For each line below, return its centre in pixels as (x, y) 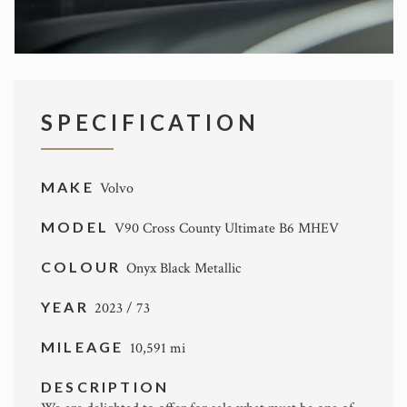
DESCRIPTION (105, 387)
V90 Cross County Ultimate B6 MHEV (227, 228)
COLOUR (84, 267)
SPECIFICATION (150, 122)
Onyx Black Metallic (184, 268)
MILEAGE (85, 347)
